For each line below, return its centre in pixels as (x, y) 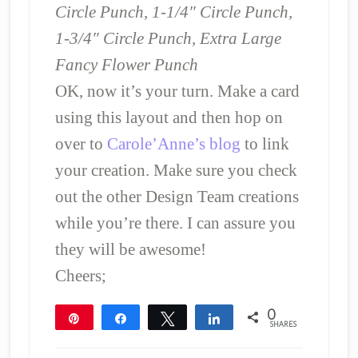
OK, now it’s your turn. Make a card (177, 91)
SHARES (283, 324)
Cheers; (80, 275)
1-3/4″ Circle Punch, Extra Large (168, 38)
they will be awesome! (130, 249)
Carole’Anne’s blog (175, 143)
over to (81, 143)
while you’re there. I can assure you (175, 223)
